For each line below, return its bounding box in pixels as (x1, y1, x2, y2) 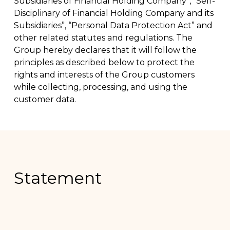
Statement (14, 167, 103, 188)
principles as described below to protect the (13, 57, 195, 67)
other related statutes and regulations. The (13, 32, 193, 43)
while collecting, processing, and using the (13, 82, 187, 92)
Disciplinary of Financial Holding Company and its (13, 8, 214, 18)
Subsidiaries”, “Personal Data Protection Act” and (13, 20, 213, 30)
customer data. (13, 94, 76, 104)
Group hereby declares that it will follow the (13, 45, 197, 55)
